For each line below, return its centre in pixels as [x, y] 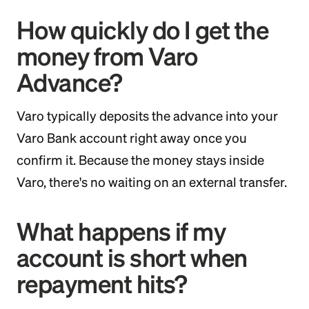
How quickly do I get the [143, 30]
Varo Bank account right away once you [132, 138]
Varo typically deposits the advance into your [147, 116]
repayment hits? [102, 284]
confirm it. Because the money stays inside [140, 160]
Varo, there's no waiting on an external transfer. [152, 182]
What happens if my [121, 231]
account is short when [132, 258]
